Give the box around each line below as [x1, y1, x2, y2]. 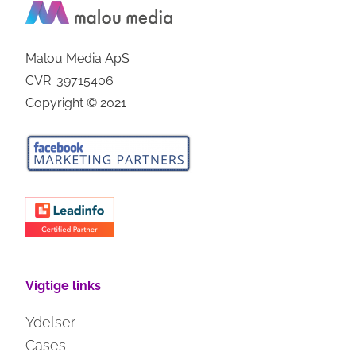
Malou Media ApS [25, 51, 130, 67]
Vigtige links [25, 278, 102, 294]
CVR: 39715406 [25, 73, 114, 89]
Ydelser [25, 314, 76, 331]
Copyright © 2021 [25, 95, 127, 111]
